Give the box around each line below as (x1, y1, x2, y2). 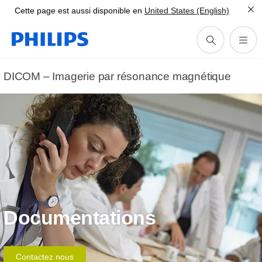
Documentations (4, 206, 156, 229)
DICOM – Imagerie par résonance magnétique (4, 70, 231, 82)
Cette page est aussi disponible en (15, 6, 142, 15)
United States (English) (144, 6, 229, 15)
